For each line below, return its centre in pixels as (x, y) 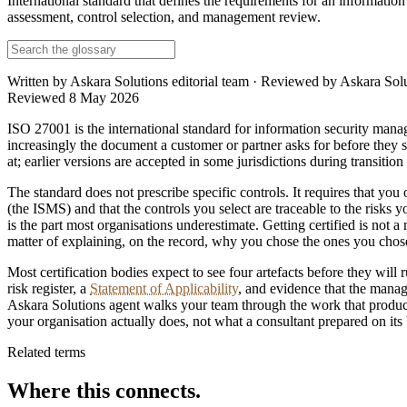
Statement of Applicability (164, 288)
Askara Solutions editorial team (159, 81)
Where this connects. (104, 390)
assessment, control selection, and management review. (164, 16)
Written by (39, 81)
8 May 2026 (104, 97)
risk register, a (49, 288)
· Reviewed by (294, 81)
